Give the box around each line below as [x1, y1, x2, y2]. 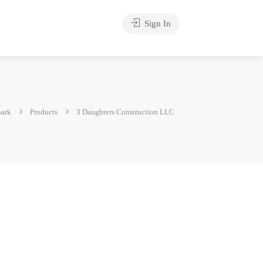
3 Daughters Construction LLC [76, 107, 174, 116]
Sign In [142, 19, 171, 28]
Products [30, 107, 58, 116]
